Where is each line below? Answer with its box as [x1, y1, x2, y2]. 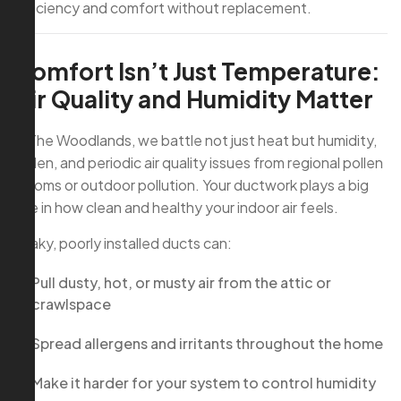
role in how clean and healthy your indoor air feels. [13, 197, 338, 217]
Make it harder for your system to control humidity [31, 372, 376, 392]
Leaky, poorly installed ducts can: [13, 233, 232, 252]
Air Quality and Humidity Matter [13, 83, 373, 114]
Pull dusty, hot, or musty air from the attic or [31, 272, 331, 292]
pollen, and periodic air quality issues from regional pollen [13, 152, 383, 172]
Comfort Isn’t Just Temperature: [13, 55, 380, 86]
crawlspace [31, 294, 111, 313]
